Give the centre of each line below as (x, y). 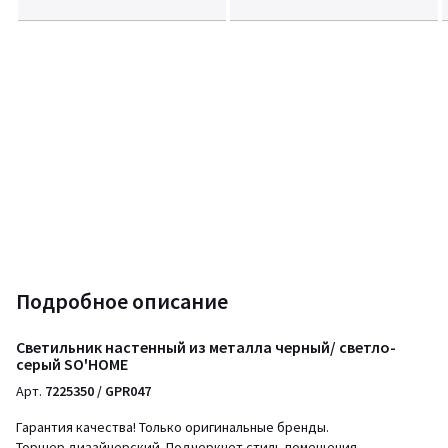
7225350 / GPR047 (98, 391)
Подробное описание (122, 301)
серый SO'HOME (72, 364)
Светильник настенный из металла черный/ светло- (206, 347)
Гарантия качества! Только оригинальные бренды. (172, 427)
